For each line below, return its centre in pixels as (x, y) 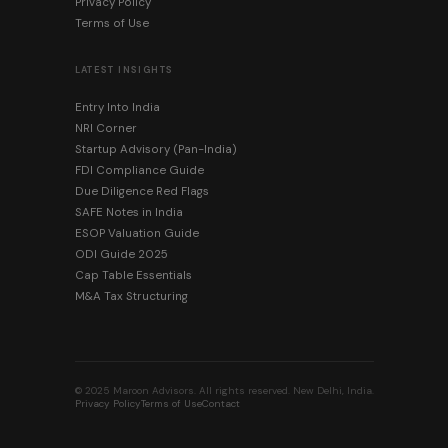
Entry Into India (117, 108)
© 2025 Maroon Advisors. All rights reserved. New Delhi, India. (224, 391)
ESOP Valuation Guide (136, 234)
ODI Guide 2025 (121, 255)
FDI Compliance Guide (139, 171)
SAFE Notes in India (128, 213)
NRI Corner (105, 129)
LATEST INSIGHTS (124, 70)
